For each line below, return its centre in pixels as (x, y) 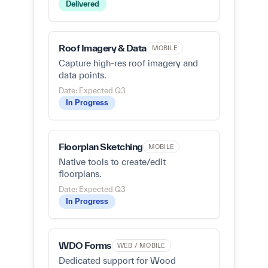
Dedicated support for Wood (117, 261)
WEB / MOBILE (141, 245)
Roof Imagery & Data (103, 48)
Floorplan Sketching (101, 147)
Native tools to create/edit (112, 162)
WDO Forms (85, 245)
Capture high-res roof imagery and (128, 63)
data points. (83, 75)
